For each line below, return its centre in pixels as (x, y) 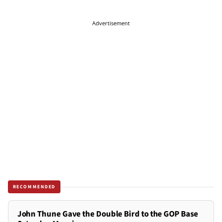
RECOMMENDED (34, 187)
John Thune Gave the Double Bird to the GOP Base (108, 214)
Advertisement (111, 23)
